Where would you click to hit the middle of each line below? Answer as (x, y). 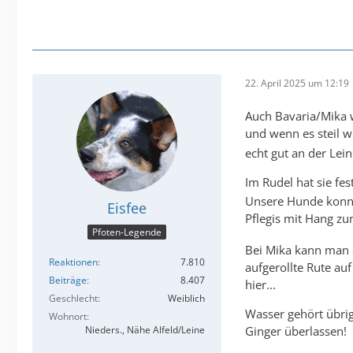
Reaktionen (73, 262)
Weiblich (186, 298)
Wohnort (68, 316)
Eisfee (127, 208)
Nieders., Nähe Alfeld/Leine (145, 329)
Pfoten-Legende (127, 232)
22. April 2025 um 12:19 (297, 83)
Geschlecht (73, 298)
